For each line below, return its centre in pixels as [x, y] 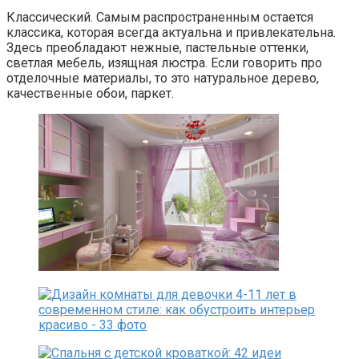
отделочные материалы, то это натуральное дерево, [163, 78]
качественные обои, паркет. [90, 93]
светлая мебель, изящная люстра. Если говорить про [164, 63]
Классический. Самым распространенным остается [160, 17]
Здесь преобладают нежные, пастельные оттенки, [157, 47]
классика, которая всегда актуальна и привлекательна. [171, 32]
